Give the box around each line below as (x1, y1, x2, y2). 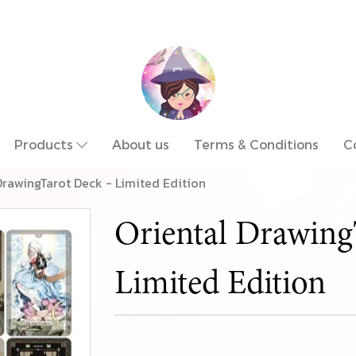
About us (112, 137, 169, 152)
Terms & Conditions (194, 137, 319, 152)
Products (14, 137, 76, 152)
